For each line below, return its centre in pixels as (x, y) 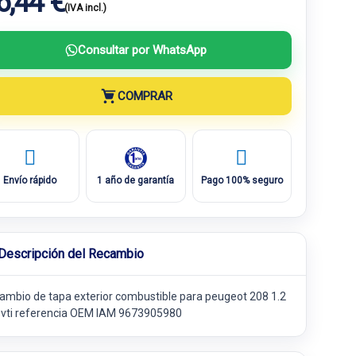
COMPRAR (145, 96)
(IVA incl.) (85, 8)
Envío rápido (30, 180)
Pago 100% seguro (242, 180)
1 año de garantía (136, 180)
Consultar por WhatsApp (142, 50)
